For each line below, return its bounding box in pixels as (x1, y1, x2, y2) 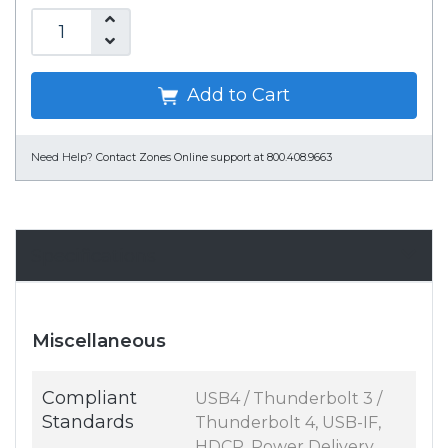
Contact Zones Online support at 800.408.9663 (96, 151, 332, 165)
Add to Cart (182, 84, 290, 107)
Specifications (31, 245, 156, 267)
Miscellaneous (32, 330, 166, 353)
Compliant (42, 387, 137, 410)
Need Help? (31, 151, 93, 165)
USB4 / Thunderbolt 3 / (195, 389, 382, 409)
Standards (42, 411, 134, 434)
